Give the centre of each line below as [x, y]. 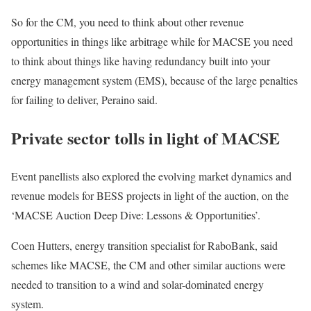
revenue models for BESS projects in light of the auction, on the [150, 195]
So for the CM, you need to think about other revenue [127, 22]
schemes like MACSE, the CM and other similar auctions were [148, 264]
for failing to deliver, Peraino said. [86, 100]
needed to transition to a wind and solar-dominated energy [137, 284]
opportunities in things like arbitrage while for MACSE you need [152, 42]
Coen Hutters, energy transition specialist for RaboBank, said [144, 245]
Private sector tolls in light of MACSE [148, 138]
